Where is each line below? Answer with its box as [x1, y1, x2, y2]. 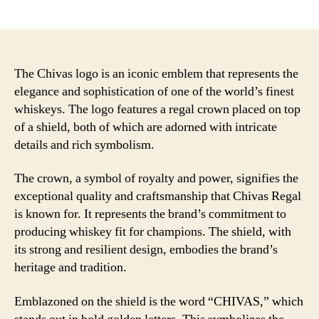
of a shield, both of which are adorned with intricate [14, 118, 277, 135]
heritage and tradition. [14, 259, 127, 276]
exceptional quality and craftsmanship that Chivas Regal [14, 188, 301, 204]
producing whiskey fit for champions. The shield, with [14, 224, 291, 240]
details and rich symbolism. [14, 136, 155, 153]
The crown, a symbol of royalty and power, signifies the [14, 170, 298, 187]
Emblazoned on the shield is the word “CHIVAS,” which [14, 293, 303, 310]
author [64, 1, 98, 16]
